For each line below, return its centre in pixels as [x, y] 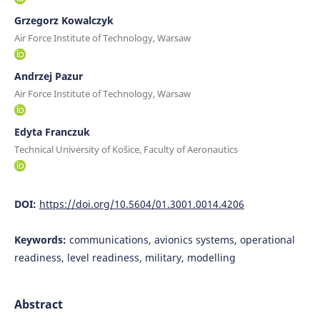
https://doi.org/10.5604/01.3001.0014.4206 [141, 204]
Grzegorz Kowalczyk [64, 20]
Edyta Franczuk [52, 131]
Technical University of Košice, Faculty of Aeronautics [126, 149]
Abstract [38, 304]
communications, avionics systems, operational [182, 239]
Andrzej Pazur [48, 76]
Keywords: [41, 239]
